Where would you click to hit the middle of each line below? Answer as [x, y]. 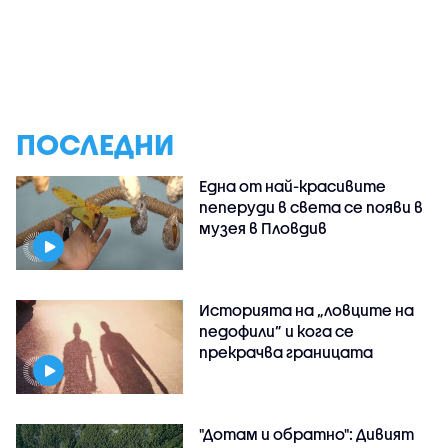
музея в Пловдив [263, 227]
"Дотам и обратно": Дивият [307, 433]
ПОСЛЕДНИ [95, 144]
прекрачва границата [286, 351]
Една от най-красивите [293, 185]
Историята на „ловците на [307, 309]
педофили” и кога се [277, 330]
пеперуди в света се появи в [311, 206]
